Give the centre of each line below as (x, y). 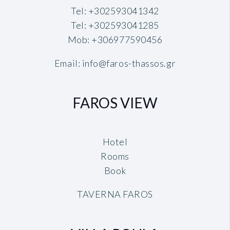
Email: (68, 63)
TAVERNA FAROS (115, 194)
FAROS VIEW (115, 103)
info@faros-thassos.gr (129, 63)
